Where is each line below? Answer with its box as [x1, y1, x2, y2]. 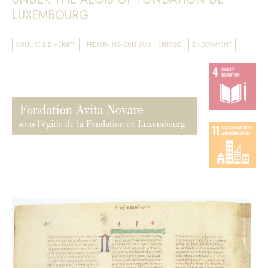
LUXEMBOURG [12, 7, 89, 24]
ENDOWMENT [193, 40, 232, 49]
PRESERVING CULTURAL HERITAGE [87, 40, 181, 49]
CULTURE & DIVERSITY [16, 40, 75, 49]
